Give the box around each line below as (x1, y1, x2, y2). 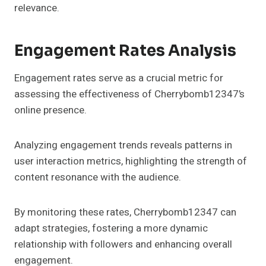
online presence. (14, 102, 87, 118)
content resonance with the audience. (14, 169, 181, 185)
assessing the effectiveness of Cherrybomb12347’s (14, 86, 245, 102)
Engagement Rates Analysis (14, 40, 236, 61)
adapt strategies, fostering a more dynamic (14, 220, 208, 236)
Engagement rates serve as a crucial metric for (14, 70, 223, 85)
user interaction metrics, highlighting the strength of (14, 153, 247, 169)
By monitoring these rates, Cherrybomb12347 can (14, 204, 236, 220)
